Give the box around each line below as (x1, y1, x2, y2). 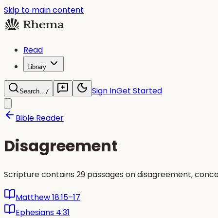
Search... (19, 88, 45, 95)
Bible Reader (16, 112, 64, 124)
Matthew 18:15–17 (16, 191, 80, 203)
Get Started (116, 85, 162, 96)
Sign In (92, 85, 116, 96)
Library (27, 63, 46, 71)
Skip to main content (4, 4, 84, 16)
